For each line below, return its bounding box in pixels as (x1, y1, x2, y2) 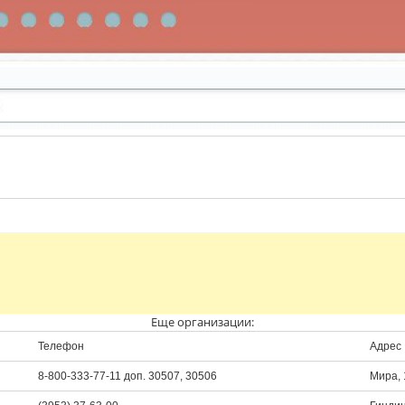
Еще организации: (151, 314, 254, 330)
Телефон (38, 340, 84, 353)
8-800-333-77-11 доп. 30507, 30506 (38, 370, 217, 382)
